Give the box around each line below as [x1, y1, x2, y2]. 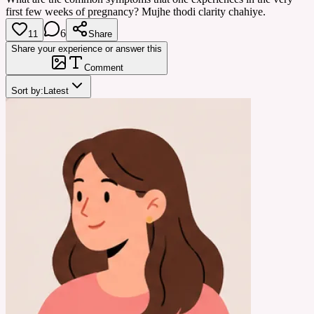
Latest [43, 85, 69, 96]
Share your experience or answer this [11, 43, 162, 54]
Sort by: [11, 85, 43, 96]
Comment [83, 62, 123, 73]
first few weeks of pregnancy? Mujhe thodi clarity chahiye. [6, 5, 266, 18]
